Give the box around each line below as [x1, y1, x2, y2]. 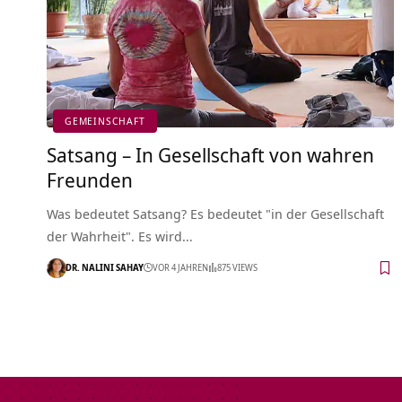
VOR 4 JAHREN [153, 261, 208, 275]
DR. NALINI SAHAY [66, 261, 144, 275]
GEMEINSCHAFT [65, 114, 145, 128]
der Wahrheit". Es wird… [47, 226, 193, 245]
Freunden [47, 165, 133, 193]
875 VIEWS [217, 261, 258, 275]
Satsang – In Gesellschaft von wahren [47, 140, 374, 168]
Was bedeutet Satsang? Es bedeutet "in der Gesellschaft [47, 204, 384, 223]
